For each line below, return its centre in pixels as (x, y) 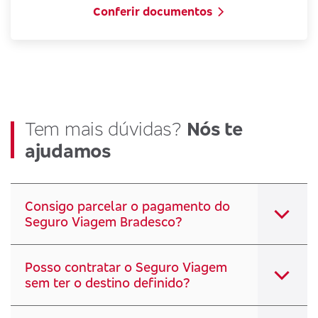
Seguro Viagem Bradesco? (104, 221)
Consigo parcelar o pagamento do (127, 206)
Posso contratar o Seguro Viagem (126, 267)
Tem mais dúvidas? (106, 129)
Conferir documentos (152, 11)
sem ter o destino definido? (108, 283)
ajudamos (68, 151)
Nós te (214, 129)
